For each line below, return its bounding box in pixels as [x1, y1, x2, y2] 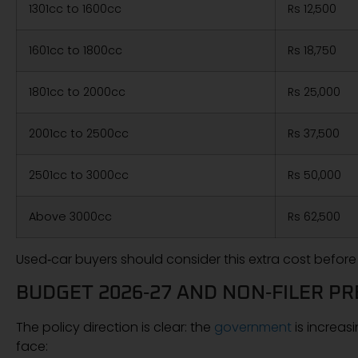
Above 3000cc [29, 209, 112, 225]
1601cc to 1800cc [29, 42, 122, 59]
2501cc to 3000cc [29, 167, 129, 184]
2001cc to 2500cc [29, 125, 129, 142]
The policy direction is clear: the [16, 317, 214, 336]
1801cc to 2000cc [29, 84, 125, 101]
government [214, 317, 292, 336]
